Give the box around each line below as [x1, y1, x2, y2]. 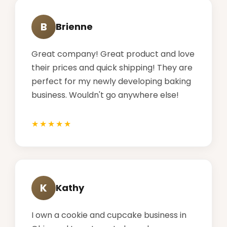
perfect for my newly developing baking [31, 75, 191, 87]
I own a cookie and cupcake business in [31, 209, 186, 221]
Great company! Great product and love [31, 48, 195, 60]
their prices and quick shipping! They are [31, 61, 193, 73]
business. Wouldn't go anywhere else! [31, 89, 179, 101]
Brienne [56, 20, 93, 33]
